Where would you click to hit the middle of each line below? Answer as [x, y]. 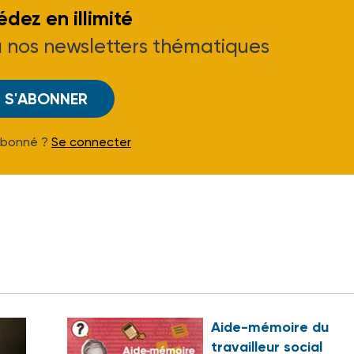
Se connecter [91, 141]
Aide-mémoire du [269, 327]
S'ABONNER [46, 98]
